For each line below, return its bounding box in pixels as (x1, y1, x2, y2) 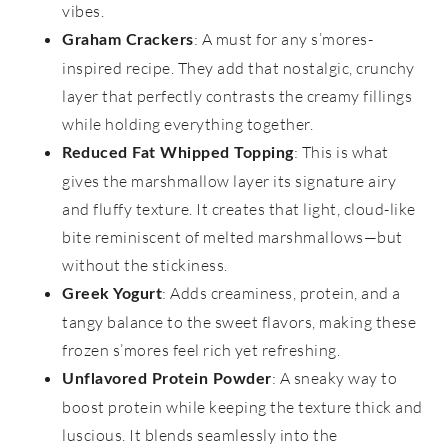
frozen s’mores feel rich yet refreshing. (62, 340, 341, 361)
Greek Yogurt (62, 286, 163, 303)
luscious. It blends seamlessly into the (62, 425, 338, 446)
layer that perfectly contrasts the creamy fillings (62, 86, 413, 107)
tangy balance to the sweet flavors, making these (62, 312, 417, 333)
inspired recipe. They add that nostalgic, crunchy (62, 58, 415, 79)
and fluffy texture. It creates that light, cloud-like (62, 199, 416, 220)
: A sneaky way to (271, 368, 398, 389)
